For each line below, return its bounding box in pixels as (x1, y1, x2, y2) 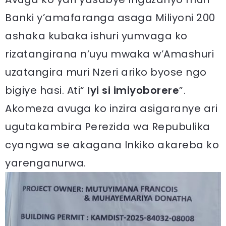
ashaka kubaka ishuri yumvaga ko (5, 29, 188, 43)
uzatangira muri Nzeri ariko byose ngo (5, 65, 207, 80)
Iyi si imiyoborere (87, 83, 179, 98)
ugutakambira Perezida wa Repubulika (5, 120, 210, 134)
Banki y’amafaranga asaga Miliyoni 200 (5, 11, 215, 25)
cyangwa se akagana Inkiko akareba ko (5, 138, 219, 152)
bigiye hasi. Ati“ (5, 83, 87, 98)
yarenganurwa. (5, 156, 86, 171)
